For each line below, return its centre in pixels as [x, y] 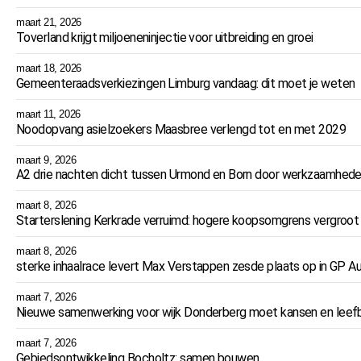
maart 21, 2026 [49, 22]
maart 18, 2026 [49, 68]
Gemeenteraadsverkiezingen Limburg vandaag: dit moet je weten [186, 83]
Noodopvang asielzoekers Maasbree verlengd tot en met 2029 [181, 129]
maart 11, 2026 [48, 114]
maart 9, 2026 [46, 160]
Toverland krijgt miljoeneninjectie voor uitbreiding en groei [165, 37]
